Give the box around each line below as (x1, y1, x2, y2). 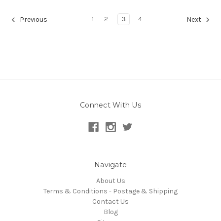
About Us (96, 176, 125, 185)
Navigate (94, 160, 127, 169)
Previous (18, 15, 47, 24)
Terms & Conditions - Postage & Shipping (43, 186, 178, 195)
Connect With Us (80, 100, 141, 110)
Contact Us (92, 197, 129, 206)
